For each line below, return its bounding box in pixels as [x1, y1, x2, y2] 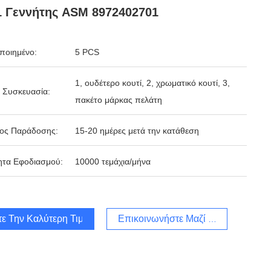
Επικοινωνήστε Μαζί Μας [117, 214, 226, 224]
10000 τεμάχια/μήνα [75, 157, 151, 166]
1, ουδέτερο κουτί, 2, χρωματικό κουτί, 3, [75, 78, 230, 88]
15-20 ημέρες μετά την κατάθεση [75, 126, 199, 135]
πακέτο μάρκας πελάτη [75, 95, 162, 105]
